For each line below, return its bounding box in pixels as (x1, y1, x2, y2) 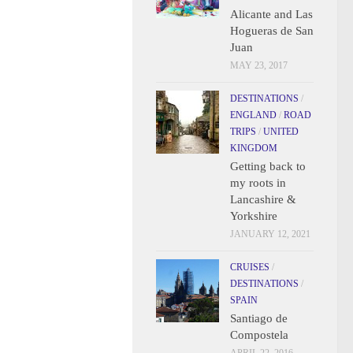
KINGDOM (230, 143, 277, 154)
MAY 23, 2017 (230, 60, 288, 71)
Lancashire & (230, 193, 296, 206)
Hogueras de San (230, 24, 314, 37)
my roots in (230, 176, 286, 189)
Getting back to (230, 160, 306, 173)
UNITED (263, 126, 299, 137)
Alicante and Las (230, 8, 313, 20)
